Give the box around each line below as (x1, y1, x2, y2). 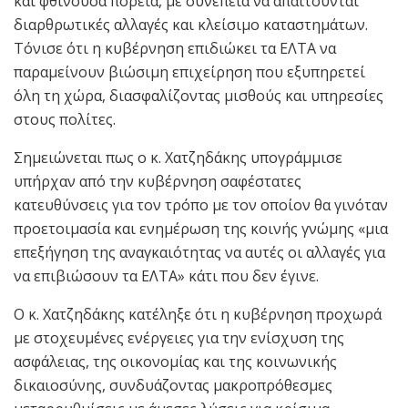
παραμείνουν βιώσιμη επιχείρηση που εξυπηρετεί (14, 61, 365, 82)
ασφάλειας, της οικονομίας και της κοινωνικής (14, 351, 337, 372)
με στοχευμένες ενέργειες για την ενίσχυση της (14, 327, 344, 348)
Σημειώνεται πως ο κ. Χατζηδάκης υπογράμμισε (14, 147, 342, 168)
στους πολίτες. (14, 108, 116, 129)
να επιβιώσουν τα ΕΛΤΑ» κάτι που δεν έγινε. (14, 265, 319, 286)
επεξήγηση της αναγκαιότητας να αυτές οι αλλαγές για (14, 241, 385, 262)
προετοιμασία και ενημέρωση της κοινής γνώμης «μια (14, 218, 388, 239)
